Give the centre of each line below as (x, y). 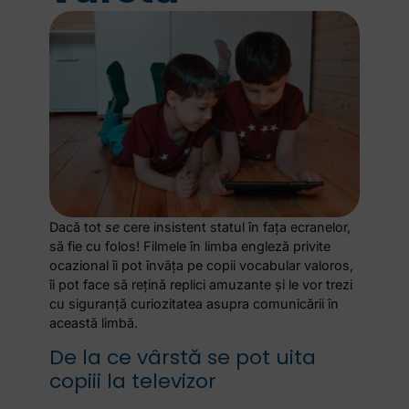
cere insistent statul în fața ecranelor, (236, 227)
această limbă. (94, 323)
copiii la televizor (133, 381)
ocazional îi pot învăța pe (128, 266)
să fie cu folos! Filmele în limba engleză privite (190, 246)
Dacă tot (78, 227)
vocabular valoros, (295, 266)
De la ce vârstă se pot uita (183, 357)
